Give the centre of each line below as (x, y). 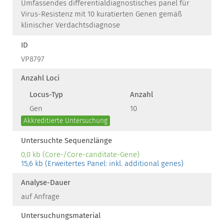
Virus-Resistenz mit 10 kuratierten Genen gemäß (101, 14)
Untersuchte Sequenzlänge (66, 140)
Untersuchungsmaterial (61, 215)
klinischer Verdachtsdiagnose (70, 25)
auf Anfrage (40, 196)
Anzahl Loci (40, 78)
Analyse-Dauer (46, 182)
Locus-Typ (46, 94)
